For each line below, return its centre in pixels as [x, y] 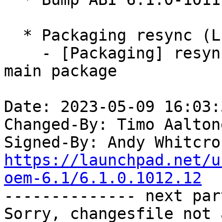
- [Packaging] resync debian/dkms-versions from [23, 53]
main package [60, 71]
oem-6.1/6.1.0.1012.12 [103, 178]
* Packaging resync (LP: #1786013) [13, 35]
